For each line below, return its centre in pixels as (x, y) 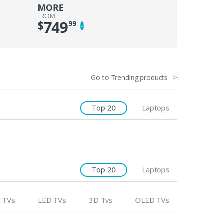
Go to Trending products (129, 78)
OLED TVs (152, 200)
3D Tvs (101, 200)
